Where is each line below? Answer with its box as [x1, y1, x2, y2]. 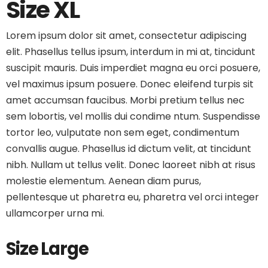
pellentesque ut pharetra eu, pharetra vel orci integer [6, 190, 259, 204]
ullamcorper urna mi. [6, 206, 104, 220]
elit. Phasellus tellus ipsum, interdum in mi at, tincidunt [6, 45, 255, 59]
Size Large [6, 237, 89, 261]
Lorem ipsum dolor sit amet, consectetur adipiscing [6, 29, 246, 42]
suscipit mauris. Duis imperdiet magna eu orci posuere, [6, 61, 260, 75]
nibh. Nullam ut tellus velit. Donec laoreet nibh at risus [6, 158, 255, 172]
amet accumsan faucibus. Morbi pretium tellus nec [6, 93, 245, 107]
